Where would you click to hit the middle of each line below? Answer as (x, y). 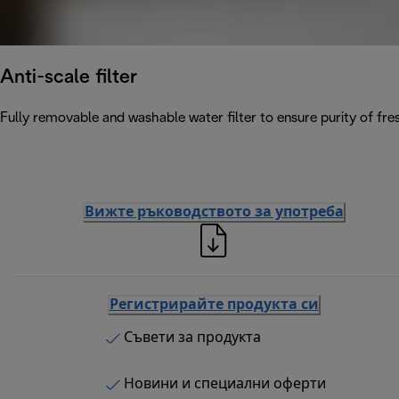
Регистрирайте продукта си (214, 305)
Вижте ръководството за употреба (214, 213)
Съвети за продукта (192, 338)
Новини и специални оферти (224, 385)
